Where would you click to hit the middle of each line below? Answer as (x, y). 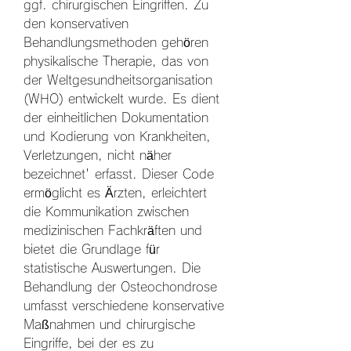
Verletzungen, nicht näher (98, 155)
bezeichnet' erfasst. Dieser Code (119, 174)
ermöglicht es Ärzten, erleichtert (115, 192)
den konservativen (76, 23)
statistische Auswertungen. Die (112, 268)
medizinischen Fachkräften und (113, 230)
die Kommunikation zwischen (106, 211)
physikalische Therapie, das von (116, 61)
